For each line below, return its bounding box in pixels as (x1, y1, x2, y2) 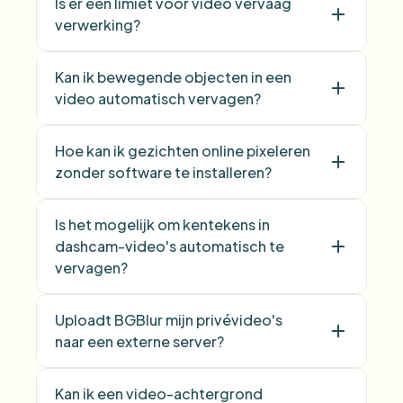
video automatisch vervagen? (55, 89, 261, 108)
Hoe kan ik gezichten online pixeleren (55, 141, 310, 160)
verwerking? (55, 15, 140, 34)
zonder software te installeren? (55, 163, 272, 182)
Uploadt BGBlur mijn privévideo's (55, 310, 282, 329)
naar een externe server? (55, 332, 224, 351)
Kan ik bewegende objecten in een (55, 67, 291, 86)
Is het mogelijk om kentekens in (55, 215, 270, 234)
